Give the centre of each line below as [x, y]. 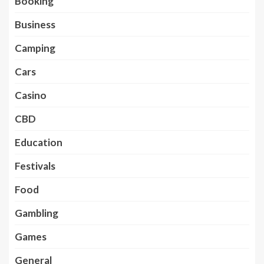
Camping [35, 48]
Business [35, 24]
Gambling [37, 213]
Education [39, 142]
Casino [31, 95]
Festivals [35, 166]
